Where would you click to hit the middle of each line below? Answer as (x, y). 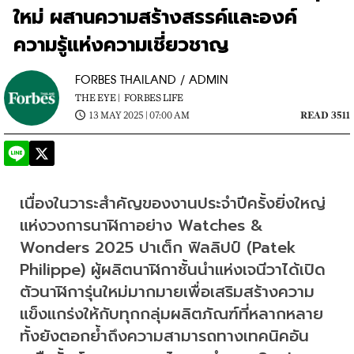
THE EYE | (98, 98)
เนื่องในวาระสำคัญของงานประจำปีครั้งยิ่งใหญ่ (173, 203)
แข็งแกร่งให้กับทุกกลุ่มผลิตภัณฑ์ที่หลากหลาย (171, 313)
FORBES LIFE (154, 98)
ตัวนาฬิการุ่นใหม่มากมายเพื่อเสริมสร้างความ (167, 291)
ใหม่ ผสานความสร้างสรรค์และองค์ (156, 17)
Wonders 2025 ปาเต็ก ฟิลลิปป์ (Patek (158, 247)
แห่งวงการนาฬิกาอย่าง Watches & (141, 225)
